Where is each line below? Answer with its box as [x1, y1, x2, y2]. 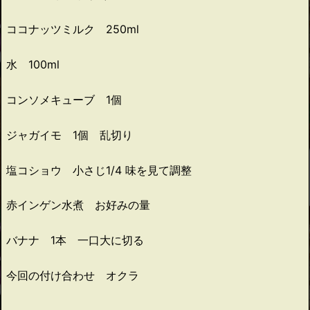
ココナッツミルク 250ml [6, 22, 139, 37]
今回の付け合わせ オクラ [6, 268, 139, 282]
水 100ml [6, 57, 60, 72]
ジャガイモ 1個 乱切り [6, 127, 133, 142]
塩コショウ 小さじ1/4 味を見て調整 [6, 163, 192, 177]
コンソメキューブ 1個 [6, 92, 122, 107]
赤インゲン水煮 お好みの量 [6, 198, 150, 212]
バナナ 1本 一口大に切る [6, 233, 144, 248]
